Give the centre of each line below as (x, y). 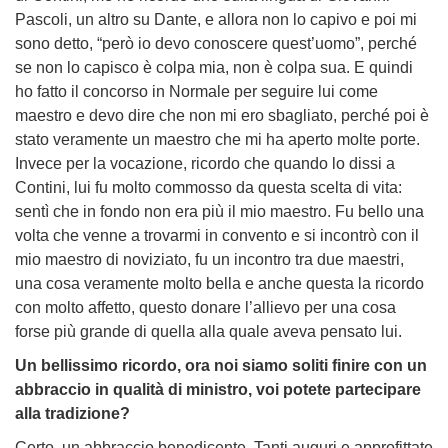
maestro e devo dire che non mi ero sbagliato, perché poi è (222, 116)
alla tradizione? (72, 414)
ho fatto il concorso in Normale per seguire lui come (196, 92)
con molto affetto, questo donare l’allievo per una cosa (205, 308)
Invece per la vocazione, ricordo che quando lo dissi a (205, 164)
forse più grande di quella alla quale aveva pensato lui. (210, 332)
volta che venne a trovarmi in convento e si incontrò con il (217, 236)
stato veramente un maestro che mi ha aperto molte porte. (217, 140)
